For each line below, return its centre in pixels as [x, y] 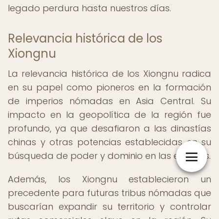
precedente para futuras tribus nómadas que [109, 193]
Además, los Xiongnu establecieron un [109, 179]
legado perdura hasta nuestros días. [89, 8]
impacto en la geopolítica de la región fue [109, 115]
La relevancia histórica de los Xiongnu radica [109, 74]
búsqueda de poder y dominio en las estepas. [109, 156]
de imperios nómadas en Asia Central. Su [109, 101]
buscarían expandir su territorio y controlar [109, 207]
